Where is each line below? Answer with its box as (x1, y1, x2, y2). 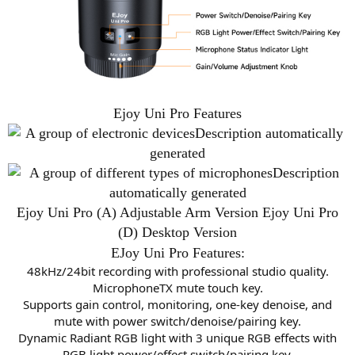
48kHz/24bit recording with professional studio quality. (26, 262, 329, 279)
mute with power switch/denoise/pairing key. (54, 312, 301, 329)
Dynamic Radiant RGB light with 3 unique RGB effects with (18, 329, 337, 345)
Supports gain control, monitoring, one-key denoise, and (23, 296, 332, 312)
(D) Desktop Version (118, 223, 237, 240)
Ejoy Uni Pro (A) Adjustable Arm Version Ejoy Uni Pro (17, 204, 338, 220)
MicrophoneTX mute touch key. (92, 279, 263, 296)
